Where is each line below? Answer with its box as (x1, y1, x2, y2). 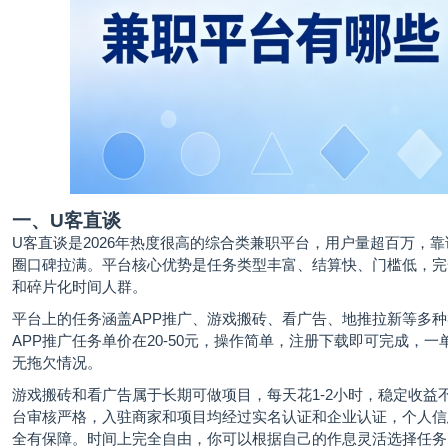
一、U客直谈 (12, 210, 121, 231)
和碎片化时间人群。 (12, 278, 147, 295)
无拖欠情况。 (12, 354, 102, 371)
